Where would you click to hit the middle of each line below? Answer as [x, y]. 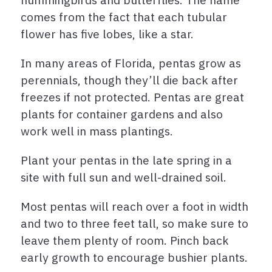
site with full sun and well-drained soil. [124, 177]
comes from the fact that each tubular [124, 17]
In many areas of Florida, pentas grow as [131, 63]
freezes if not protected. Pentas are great [132, 97]
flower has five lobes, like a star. [107, 34]
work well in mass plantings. [97, 131]
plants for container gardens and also [122, 114]
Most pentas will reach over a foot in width [134, 206]
